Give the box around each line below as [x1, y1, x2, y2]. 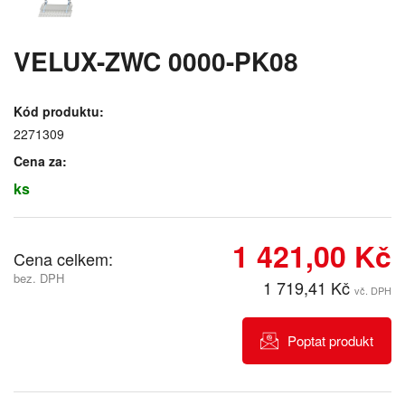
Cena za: [14, 152, 67, 171]
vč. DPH [354, 283, 391, 298]
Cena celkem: [14, 247, 113, 271]
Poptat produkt [287, 331, 373, 351]
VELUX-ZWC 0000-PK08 [14, 42, 298, 80]
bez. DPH [14, 269, 64, 287]
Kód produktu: [14, 102, 104, 121]
